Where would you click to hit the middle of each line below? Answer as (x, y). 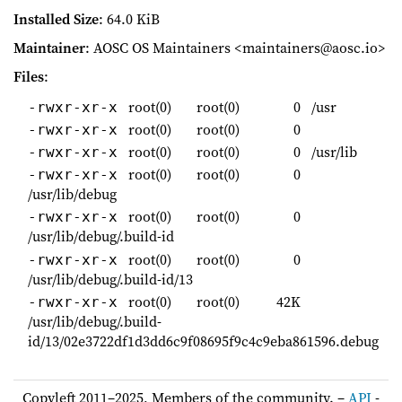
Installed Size (56, 19)
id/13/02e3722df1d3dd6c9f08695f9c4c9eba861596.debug (203, 341)
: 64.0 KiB (129, 19)
